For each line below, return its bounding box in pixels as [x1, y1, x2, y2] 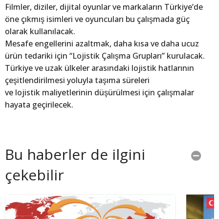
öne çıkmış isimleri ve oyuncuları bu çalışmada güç [5, 14, 190, 25]
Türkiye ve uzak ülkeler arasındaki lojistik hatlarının [5, 63, 194, 74]
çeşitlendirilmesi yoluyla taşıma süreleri [5, 75, 150, 86]
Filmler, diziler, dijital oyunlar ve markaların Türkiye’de [5, 1, 203, 13]
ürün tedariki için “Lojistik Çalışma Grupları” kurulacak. [5, 50, 205, 62]
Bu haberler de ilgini [5, 144, 145, 165]
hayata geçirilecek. [5, 99, 73, 110]
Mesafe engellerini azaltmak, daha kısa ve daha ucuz [5, 38, 199, 49]
